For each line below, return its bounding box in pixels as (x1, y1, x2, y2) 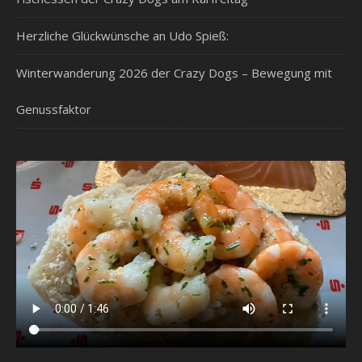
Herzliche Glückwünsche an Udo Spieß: (16, 27, 229, 44)
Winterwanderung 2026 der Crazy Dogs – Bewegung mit (16, 65, 332, 81)
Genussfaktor (16, 101, 91, 117)
